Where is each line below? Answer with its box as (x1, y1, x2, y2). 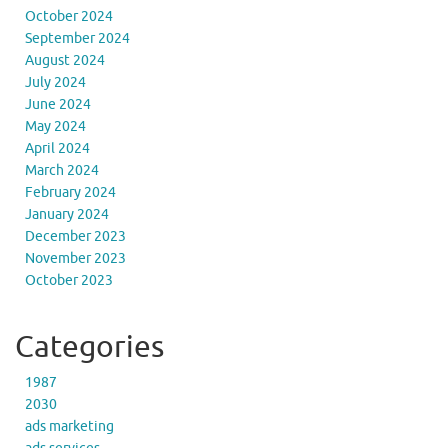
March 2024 (25, 161, 99, 179)
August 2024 (25, 51, 105, 69)
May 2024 (25, 117, 86, 135)
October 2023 (25, 271, 113, 289)
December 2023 (25, 227, 126, 245)
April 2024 (25, 139, 90, 157)
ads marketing (25, 417, 114, 435)
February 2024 (25, 183, 116, 201)
